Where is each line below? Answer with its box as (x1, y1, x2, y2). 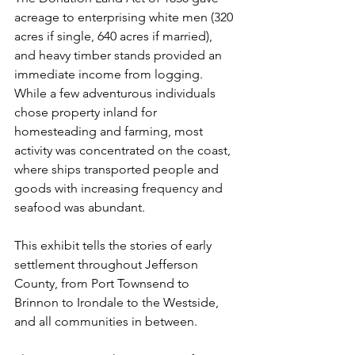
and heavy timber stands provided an (14, 48, 225, 63)
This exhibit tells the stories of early (14, 238, 215, 253)
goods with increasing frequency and (14, 181, 226, 196)
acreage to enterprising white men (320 (14, 10, 236, 25)
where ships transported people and (14, 162, 222, 177)
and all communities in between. (14, 314, 197, 329)
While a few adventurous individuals (14, 86, 219, 101)
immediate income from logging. (14, 67, 206, 82)
